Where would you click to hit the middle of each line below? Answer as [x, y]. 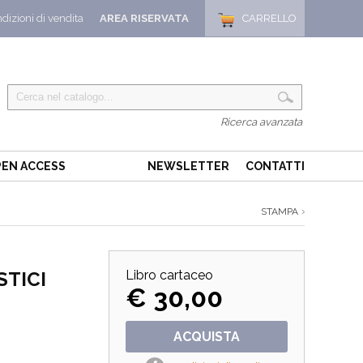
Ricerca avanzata [261, 122]
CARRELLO [269, 18]
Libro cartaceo [169, 275]
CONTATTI [275, 166]
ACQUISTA [207, 337]
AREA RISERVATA [144, 18]
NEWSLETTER [188, 166]
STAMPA [280, 211]
